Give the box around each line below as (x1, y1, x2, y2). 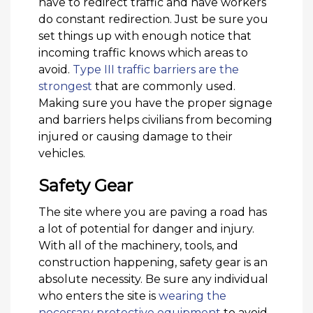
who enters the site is (38, 289, 159, 303)
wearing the (159, 289, 226, 303)
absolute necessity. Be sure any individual (38, 272, 268, 286)
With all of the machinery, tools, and (38, 239, 238, 253)
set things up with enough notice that (38, 29, 252, 43)
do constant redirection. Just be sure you (38, 13, 268, 27)
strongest (38, 80, 92, 94)
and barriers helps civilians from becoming (38, 113, 272, 127)
